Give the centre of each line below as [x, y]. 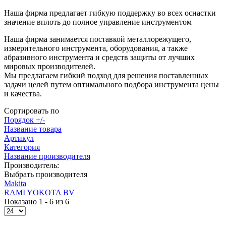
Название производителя [47, 156]
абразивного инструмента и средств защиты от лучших [99, 58]
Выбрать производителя [46, 175]
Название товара [33, 129]
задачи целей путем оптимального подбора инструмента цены [111, 85]
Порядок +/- [24, 120]
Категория [22, 147]
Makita [15, 184]
